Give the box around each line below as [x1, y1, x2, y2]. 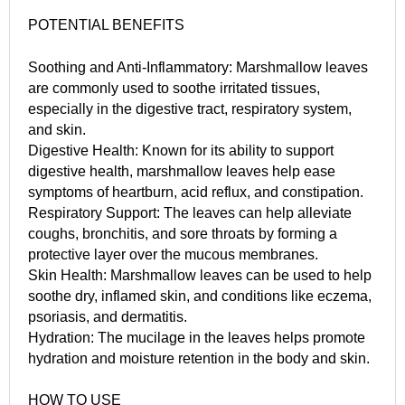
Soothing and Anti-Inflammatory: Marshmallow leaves [28, 59, 368, 75]
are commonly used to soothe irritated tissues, [28, 80, 320, 96]
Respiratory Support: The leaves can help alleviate [28, 204, 352, 221]
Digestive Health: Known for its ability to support [28, 142, 334, 158]
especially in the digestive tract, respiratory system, [28, 100, 352, 117]
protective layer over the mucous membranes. [28, 246, 318, 262]
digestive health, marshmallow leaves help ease [28, 163, 335, 179]
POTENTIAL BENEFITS [28, 16, 184, 33]
